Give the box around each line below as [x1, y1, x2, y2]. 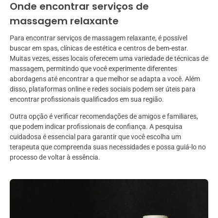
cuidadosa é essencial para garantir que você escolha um [10, 133, 181, 141]
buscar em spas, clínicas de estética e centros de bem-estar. [10, 44, 188, 53]
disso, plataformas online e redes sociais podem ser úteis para [10, 85, 196, 93]
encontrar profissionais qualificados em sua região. [10, 95, 164, 104]
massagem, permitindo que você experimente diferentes [10, 65, 177, 73]
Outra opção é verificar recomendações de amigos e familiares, [10, 112, 198, 121]
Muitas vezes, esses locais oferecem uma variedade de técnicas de [10, 54, 208, 63]
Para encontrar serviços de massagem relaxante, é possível [10, 34, 187, 42]
